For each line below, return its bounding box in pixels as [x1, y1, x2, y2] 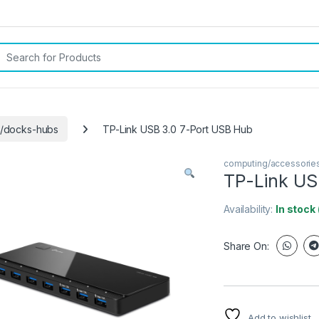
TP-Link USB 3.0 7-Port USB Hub [103, 122, 253, 135]
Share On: [224, 239, 269, 252]
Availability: [224, 203, 276, 216]
